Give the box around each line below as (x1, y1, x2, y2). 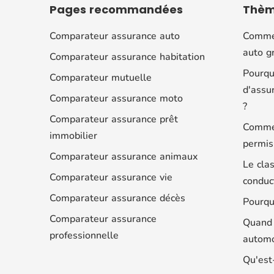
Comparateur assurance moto (49, 91, 183, 105)
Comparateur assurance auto (49, 29, 180, 43)
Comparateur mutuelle (49, 70, 152, 84)
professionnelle (49, 228, 119, 242)
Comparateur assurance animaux (49, 149, 198, 163)
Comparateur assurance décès (49, 191, 185, 205)
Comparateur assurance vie (49, 170, 172, 184)
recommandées (89, 1, 186, 17)
